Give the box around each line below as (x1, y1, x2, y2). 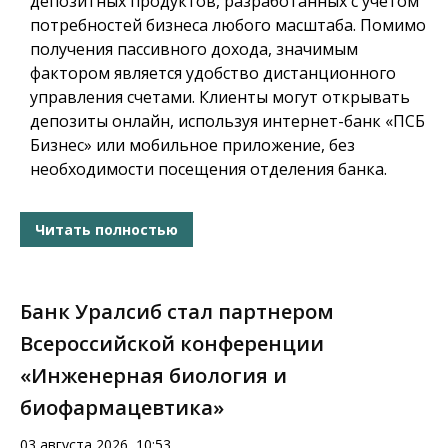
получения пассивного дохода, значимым (30, 38, 358, 61)
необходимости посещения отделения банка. (30, 158, 387, 181)
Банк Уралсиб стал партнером (20, 298, 334, 326)
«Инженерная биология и (20, 362, 287, 390)
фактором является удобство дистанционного (30, 62, 396, 85)
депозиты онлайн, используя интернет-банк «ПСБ (30, 110, 425, 133)
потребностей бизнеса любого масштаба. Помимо (30, 14, 426, 37)
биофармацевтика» (20, 394, 224, 422)
